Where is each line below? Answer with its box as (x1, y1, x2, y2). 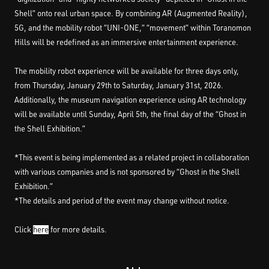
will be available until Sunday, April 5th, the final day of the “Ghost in (14, 109, 246, 119)
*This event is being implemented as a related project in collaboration (14, 153, 249, 162)
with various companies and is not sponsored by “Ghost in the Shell (14, 167, 240, 177)
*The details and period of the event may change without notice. (14, 196, 229, 205)
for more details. (49, 225, 107, 234)
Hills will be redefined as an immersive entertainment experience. (14, 37, 238, 47)
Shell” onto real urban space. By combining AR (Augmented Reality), (14, 8, 247, 18)
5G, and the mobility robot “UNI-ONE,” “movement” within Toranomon (14, 23, 251, 32)
